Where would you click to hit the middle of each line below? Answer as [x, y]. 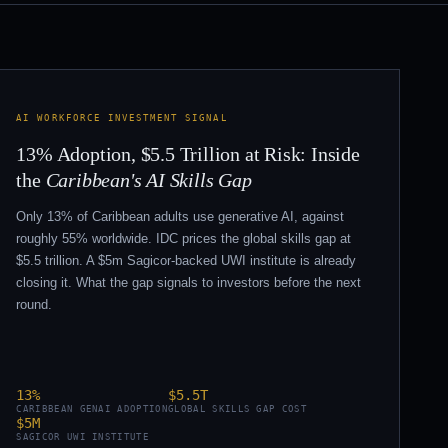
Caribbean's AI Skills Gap [148, 180]
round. [34, 304]
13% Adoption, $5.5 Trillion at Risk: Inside [188, 154]
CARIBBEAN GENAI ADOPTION [92, 408]
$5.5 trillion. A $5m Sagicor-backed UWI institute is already [186, 260]
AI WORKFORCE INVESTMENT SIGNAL [122, 117]
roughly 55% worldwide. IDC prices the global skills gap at [184, 238]
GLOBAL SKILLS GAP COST [238, 408]
